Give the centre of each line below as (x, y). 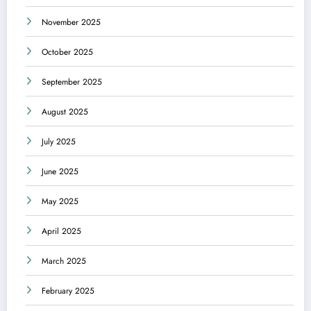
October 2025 (67, 52)
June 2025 (60, 172)
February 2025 (68, 291)
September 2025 (72, 82)
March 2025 (64, 261)
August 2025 (65, 112)
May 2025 (60, 202)
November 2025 (71, 23)
